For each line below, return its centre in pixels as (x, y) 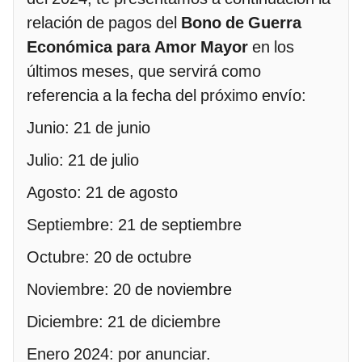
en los (271, 47)
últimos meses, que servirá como (144, 72)
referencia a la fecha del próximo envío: (166, 96)
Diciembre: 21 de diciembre (124, 322)
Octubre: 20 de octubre (109, 257)
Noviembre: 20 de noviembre (129, 290)
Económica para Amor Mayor (137, 47)
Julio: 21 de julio (83, 160)
